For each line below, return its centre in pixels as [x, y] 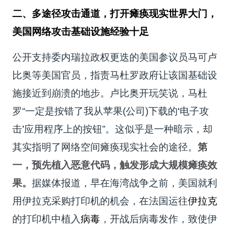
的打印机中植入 [47, 219]
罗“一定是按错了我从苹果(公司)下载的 [95, 111]
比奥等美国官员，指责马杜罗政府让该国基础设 [115, 75]
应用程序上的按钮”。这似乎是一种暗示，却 [119, 129]
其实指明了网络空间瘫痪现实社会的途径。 [105, 147]
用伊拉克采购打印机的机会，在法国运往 [100, 201]
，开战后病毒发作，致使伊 [159, 219]
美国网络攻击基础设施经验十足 [81, 31]
